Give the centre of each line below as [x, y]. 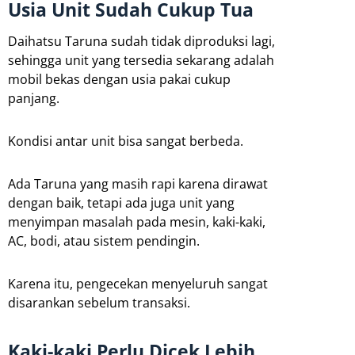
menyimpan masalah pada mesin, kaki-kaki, [137, 221]
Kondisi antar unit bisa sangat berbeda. [126, 141]
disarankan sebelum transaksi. [99, 302]
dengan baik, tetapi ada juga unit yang [121, 202]
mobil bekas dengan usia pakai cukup [119, 79]
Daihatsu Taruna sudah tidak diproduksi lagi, [141, 41]
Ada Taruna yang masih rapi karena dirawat [138, 183]
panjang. [34, 98]
